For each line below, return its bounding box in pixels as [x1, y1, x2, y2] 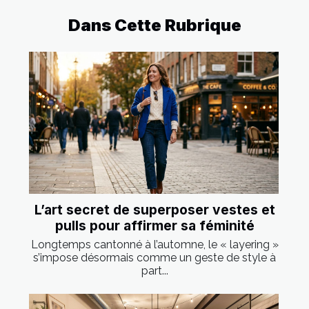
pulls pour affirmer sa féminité [54, 217, 255, 235]
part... [141, 264, 168, 278]
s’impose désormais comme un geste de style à [33, 251, 276, 265]
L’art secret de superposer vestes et [34, 201, 275, 219]
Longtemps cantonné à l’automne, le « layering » [30, 238, 279, 252]
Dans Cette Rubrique [68, 14, 241, 35]
